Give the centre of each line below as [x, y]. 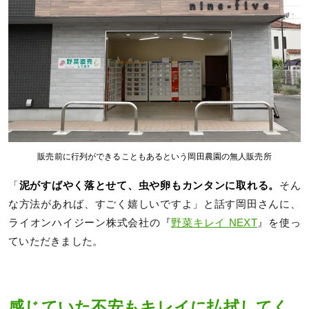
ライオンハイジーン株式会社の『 [90, 222]
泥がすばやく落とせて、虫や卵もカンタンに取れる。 [149, 185]
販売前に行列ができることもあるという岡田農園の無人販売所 [154, 156]
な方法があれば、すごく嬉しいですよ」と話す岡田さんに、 [154, 204]
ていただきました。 [56, 241]
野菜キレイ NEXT [214, 222]
